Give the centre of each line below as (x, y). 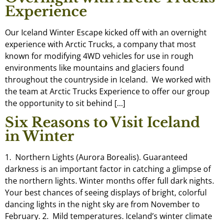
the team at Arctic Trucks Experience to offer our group (107, 91)
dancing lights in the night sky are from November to (102, 205)
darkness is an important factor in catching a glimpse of (108, 169)
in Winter (40, 137)
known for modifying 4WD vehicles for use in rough (99, 56)
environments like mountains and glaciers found (95, 68)
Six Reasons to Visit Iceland (102, 123)
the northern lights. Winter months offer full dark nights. (110, 181)
